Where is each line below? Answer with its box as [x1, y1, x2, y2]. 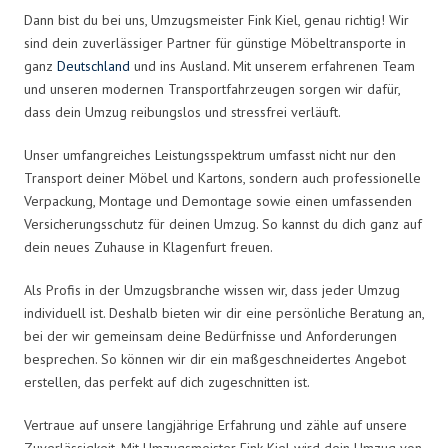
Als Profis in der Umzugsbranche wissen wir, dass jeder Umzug [24, 280, 400, 299]
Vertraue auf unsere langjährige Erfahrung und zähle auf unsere [24, 415, 407, 434]
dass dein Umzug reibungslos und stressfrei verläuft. [24, 102, 341, 121]
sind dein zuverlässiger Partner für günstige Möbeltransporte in [24, 33, 406, 52]
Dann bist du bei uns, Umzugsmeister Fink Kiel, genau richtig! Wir [24, 10, 409, 29]
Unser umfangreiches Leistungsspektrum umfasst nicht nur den [24, 145, 396, 164]
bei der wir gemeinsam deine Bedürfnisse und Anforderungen [24, 326, 397, 345]
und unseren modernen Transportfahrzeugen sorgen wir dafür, [24, 79, 400, 98]
